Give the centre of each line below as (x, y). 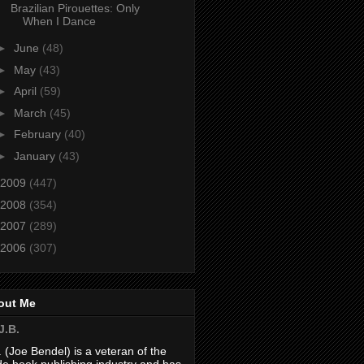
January (36, 156)
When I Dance (59, 21)
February (39, 134)
